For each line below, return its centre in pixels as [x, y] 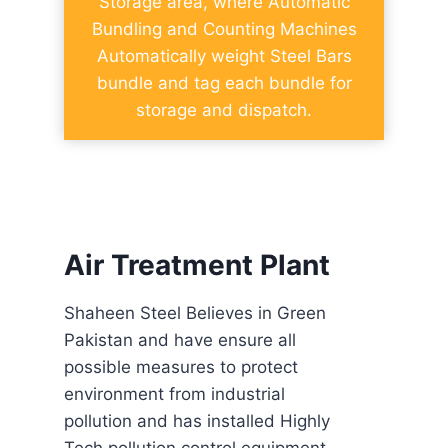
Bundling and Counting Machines [224, 29]
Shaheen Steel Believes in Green [195, 313]
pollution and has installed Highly [197, 421]
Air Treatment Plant [197, 265]
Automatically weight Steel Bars [224, 56]
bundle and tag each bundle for [224, 83]
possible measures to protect [181, 367]
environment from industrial [174, 394]
